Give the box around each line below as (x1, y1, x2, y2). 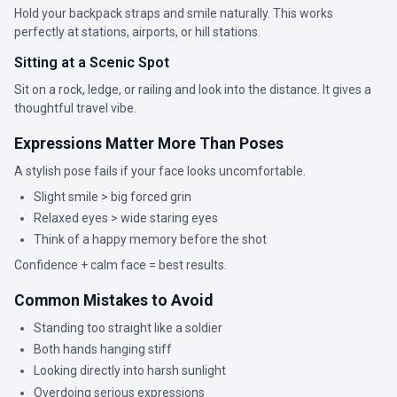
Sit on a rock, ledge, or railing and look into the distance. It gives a (14, 82, 371, 97)
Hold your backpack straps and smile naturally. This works (14, 5, 333, 20)
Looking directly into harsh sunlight (34, 363, 227, 378)
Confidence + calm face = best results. (14, 258, 227, 273)
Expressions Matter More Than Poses (14, 134, 284, 152)
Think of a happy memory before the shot (34, 232, 268, 247)
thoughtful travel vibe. (14, 100, 136, 115)
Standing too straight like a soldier (34, 321, 223, 336)
